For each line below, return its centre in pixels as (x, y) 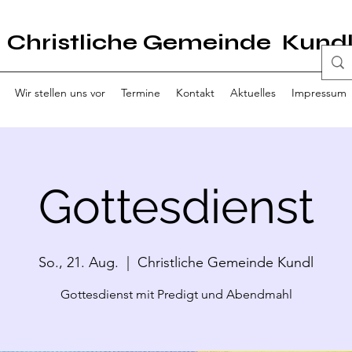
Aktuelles (253, 93)
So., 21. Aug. (79, 262)
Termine (141, 93)
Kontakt (195, 93)
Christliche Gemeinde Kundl (225, 262)
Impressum (319, 93)
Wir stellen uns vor (60, 93)
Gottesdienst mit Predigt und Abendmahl (176, 294)
